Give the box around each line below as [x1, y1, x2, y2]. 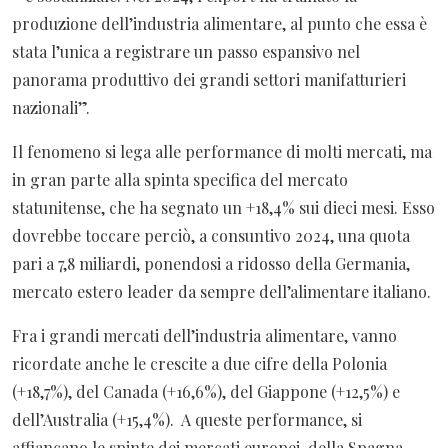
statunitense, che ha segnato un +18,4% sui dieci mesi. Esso [12, 197, 435, 219]
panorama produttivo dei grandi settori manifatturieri [12, 69, 406, 91]
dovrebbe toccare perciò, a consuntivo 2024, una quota [12, 225, 410, 247]
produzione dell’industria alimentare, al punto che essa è [12, 13, 427, 35]
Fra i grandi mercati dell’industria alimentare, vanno [12, 325, 397, 347]
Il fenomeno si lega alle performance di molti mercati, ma [12, 141, 432, 163]
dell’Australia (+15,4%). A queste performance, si [12, 409, 362, 431]
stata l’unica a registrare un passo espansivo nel [12, 41, 360, 63]
